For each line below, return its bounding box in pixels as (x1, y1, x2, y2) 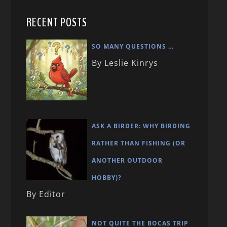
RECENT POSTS (26, 14, 88, 31)
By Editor (26, 188, 66, 200)
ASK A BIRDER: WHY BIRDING (92, 122, 191, 131)
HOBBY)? (92, 173, 122, 182)
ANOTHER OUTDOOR (92, 156, 163, 165)
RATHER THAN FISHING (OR (92, 139, 186, 148)
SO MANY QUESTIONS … (92, 42, 174, 51)
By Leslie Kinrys (92, 57, 159, 69)
